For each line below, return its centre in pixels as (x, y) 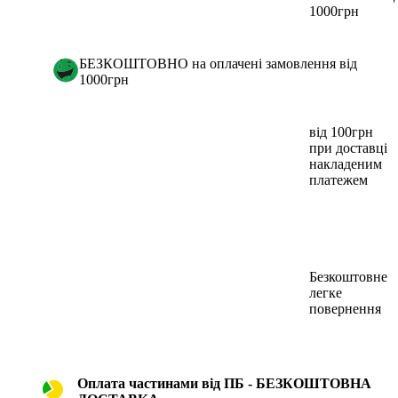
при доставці (348, 147)
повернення (345, 308)
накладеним (346, 163)
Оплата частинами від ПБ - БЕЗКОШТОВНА (224, 383)
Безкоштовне (348, 276)
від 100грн (341, 131)
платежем (338, 179)
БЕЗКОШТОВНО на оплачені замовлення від (218, 63)
